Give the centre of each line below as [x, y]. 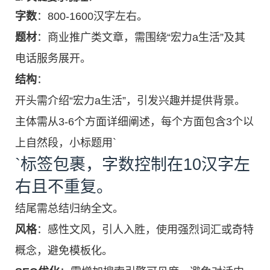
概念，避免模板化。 [64, 250]
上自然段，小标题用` [66, 143]
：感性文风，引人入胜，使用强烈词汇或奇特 [145, 229]
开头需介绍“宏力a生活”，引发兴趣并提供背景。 [130, 100]
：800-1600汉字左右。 [92, 16]
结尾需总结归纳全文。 [69, 208]
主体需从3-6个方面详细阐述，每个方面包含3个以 [134, 121]
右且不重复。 [64, 187]
